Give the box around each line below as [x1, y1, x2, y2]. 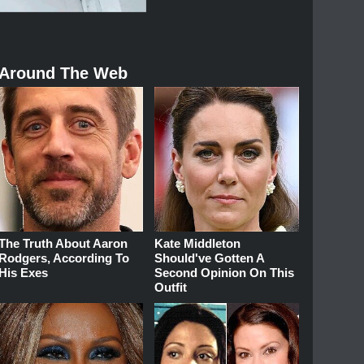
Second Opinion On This [154, 266, 295, 280]
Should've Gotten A [154, 251, 265, 266]
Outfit [154, 280, 188, 295]
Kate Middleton [154, 236, 241, 251]
